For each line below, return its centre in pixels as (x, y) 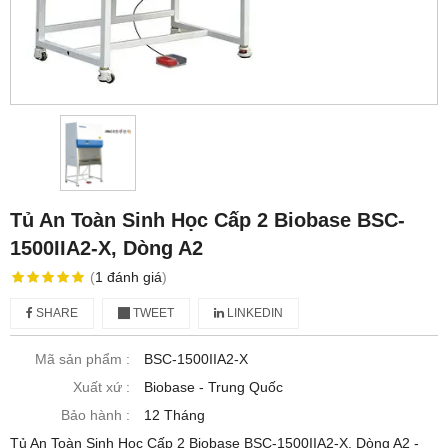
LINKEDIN (253, 313)
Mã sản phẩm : (82, 359)
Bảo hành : (95, 415)
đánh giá (134, 277)
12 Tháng (174, 415)
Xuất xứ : (101, 387)
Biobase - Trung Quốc (213, 387)
